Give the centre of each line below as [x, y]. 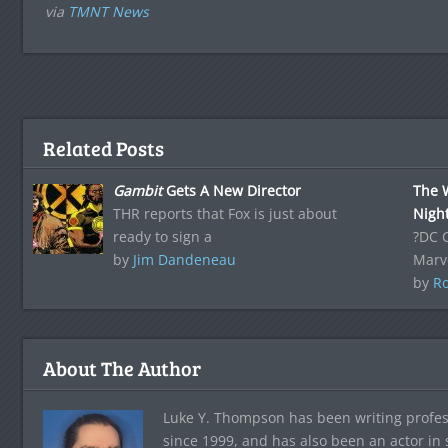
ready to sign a [162, 237]
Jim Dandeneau [184, 260]
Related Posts [103, 148]
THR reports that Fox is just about [224, 214]
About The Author [121, 368]
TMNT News [108, 12]
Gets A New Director [231, 191]
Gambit [137, 191]
